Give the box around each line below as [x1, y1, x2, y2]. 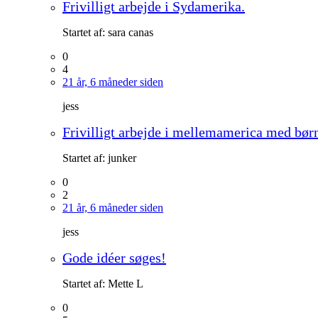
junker [108, 151, 136, 164]
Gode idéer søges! [62, 249, 166, 265]
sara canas [108, 26, 153, 38]
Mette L [108, 277, 143, 290]
